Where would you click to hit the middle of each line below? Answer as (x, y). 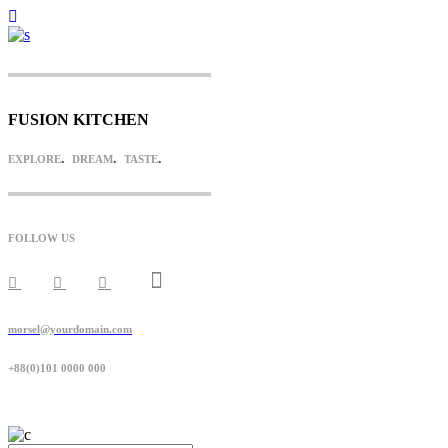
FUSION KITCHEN (78, 119)
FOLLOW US (41, 238)
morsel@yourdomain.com (70, 329)
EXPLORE (34, 159)
